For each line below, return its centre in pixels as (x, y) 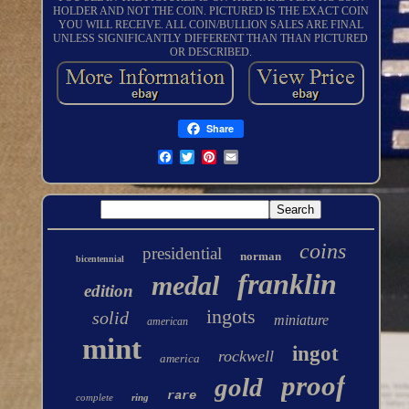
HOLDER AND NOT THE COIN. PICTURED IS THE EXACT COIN (210, 11)
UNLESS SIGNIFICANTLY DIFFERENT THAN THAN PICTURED (211, 39)
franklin (288, 284)
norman (260, 257)
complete (95, 398)
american (168, 322)
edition (109, 291)
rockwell (246, 357)
